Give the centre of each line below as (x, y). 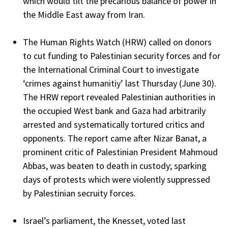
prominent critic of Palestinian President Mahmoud (120, 152)
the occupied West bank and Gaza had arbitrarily (114, 111)
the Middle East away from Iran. (85, 15)
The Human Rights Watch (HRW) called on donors (117, 42)
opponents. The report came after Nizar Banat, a (115, 138)
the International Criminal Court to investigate (111, 70)
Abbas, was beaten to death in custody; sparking (115, 166)
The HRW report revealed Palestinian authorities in (119, 97)
